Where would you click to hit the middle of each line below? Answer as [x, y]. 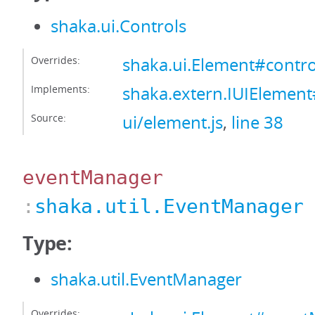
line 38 [257, 122]
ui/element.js [173, 122]
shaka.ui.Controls [118, 26]
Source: [49, 118]
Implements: [60, 89]
